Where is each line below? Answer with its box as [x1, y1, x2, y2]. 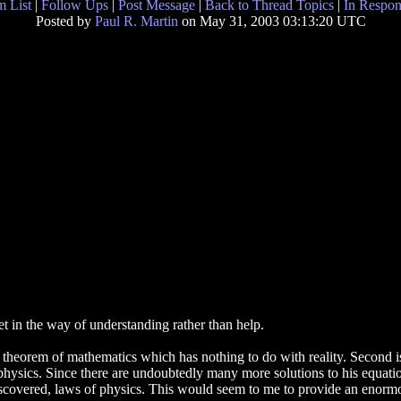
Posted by [35, 13, 95, 29]
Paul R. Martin [94, 13, 178, 29]
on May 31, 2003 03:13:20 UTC [177, 13, 366, 29]
